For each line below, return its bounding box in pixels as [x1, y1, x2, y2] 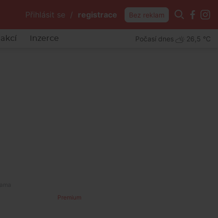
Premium [57, 194, 82, 201]
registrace [78, 10, 117, 19]
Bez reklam [129, 11, 164, 19]
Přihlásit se [25, 10, 65, 19]
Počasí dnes [135, 34, 174, 43]
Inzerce [29, 35, 59, 42]
